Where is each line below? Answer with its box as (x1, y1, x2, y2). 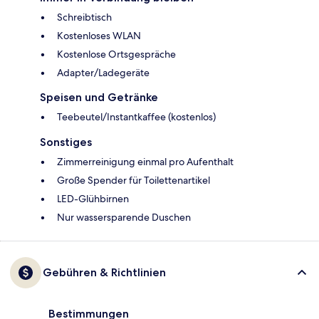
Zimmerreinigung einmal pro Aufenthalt (57, 155, 234, 169)
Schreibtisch (57, 11, 112, 24)
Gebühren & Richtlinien (43, 266, 166, 280)
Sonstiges (40, 135, 92, 150)
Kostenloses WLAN (57, 29, 141, 43)
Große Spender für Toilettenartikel (57, 174, 210, 187)
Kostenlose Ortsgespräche (57, 48, 176, 61)
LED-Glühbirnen (57, 192, 129, 206)
